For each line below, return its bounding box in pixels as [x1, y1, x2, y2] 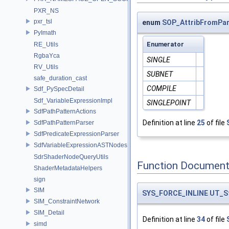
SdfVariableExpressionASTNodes [34, 141, 127, 149]
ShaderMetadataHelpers [34, 165, 102, 172]
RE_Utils [34, 41, 58, 48]
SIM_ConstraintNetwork [34, 197, 100, 205]
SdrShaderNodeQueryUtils [34, 153, 108, 161]
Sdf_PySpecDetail [34, 85, 84, 93]
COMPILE [147, 84, 176, 93]
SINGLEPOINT [147, 99, 191, 107]
